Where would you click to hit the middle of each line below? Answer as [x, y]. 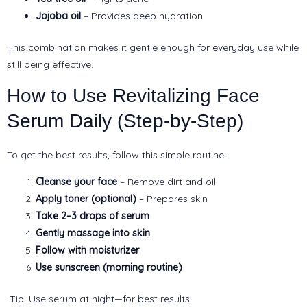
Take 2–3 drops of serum [93, 216]
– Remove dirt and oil [167, 182]
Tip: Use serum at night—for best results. [99, 299]
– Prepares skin [172, 199]
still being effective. [50, 64]
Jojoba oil [58, 15]
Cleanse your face [76, 182]
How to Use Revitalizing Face [133, 95]
